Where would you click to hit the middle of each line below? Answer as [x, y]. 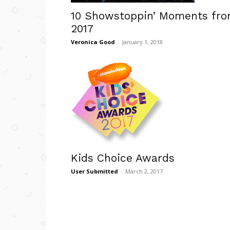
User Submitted [94, 171]
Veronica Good [93, 42]
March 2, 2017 [144, 171]
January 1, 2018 [142, 42]
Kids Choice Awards [123, 158]
